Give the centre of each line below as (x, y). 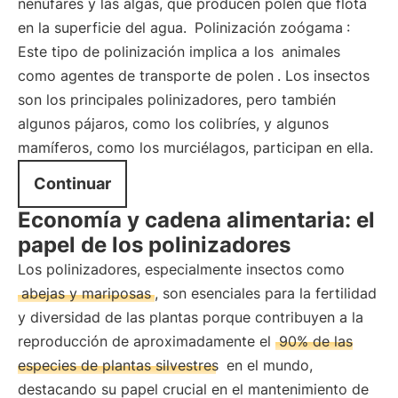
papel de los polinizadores (154, 245)
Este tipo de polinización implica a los (148, 52)
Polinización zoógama (269, 28)
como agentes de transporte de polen (146, 76)
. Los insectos (323, 76)
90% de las (316, 341)
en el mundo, (267, 365)
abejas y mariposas (86, 293)
